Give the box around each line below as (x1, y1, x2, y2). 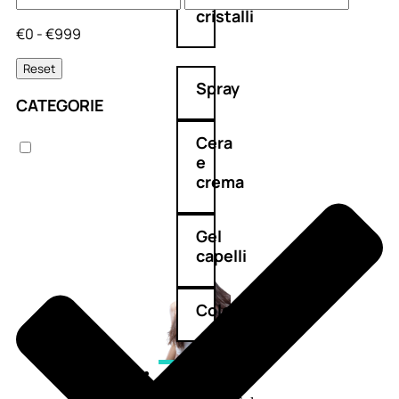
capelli (195, 245, 247, 267)
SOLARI (171, 364, 214, 382)
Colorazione (195, 299, 289, 322)
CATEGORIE (16, 94, 104, 116)
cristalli (195, 5, 254, 28)
